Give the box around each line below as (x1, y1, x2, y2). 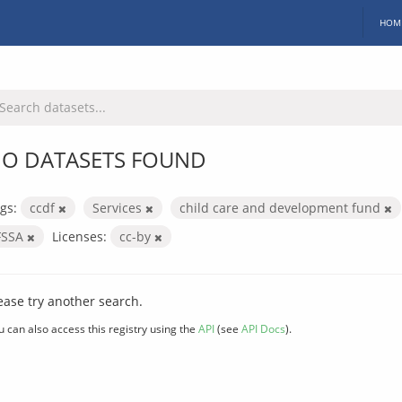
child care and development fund (179, 198, 384, 216)
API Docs (241, 320, 285, 336)
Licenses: (52, 227, 107, 245)
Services (92, 198, 145, 216)
